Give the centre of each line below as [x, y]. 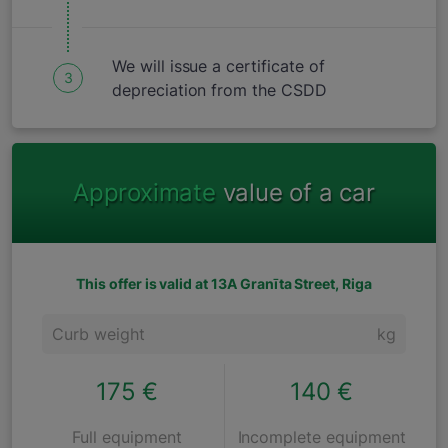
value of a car [295, 192]
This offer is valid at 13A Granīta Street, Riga [224, 283]
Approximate [144, 192]
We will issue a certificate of [218, 66]
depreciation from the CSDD [219, 90]
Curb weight [98, 334]
